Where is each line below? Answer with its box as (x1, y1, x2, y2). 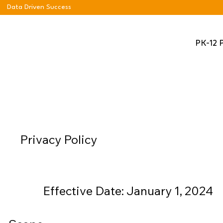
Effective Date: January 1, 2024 (42, 183, 213, 198)
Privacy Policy (19, 131, 97, 147)
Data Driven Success (7, 3, 71, 10)
